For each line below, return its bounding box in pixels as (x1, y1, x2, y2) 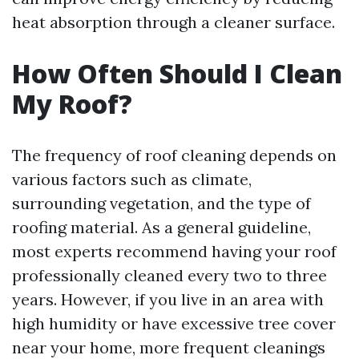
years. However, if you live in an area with (12, 289, 324, 309)
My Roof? (12, 87, 132, 121)
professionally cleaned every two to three (12, 265, 327, 285)
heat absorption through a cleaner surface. (12, 12, 335, 32)
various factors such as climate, (12, 169, 252, 189)
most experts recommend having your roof (12, 241, 337, 261)
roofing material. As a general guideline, (12, 217, 311, 237)
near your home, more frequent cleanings (12, 337, 325, 357)
